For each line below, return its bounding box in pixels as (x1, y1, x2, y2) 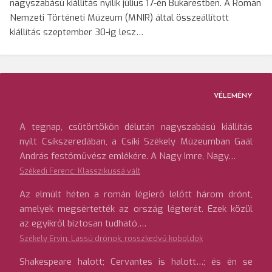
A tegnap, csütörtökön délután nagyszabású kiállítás (19, 121, 253, 134)
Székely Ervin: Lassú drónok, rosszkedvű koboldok (19, 233, 203, 244)
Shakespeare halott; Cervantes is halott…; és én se (19, 256, 253, 268)
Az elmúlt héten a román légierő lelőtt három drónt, (19, 188, 253, 201)
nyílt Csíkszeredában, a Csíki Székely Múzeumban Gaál (19, 135, 253, 148)
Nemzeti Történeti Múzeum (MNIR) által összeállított (10, 12, 229, 24)
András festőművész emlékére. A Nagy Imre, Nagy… (19, 150, 236, 163)
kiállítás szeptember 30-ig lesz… (10, 26, 143, 39)
